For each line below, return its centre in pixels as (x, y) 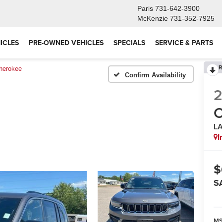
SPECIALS (129, 43)
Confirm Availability (155, 75)
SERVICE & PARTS (184, 43)
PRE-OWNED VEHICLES (66, 43)
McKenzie (153, 18)
